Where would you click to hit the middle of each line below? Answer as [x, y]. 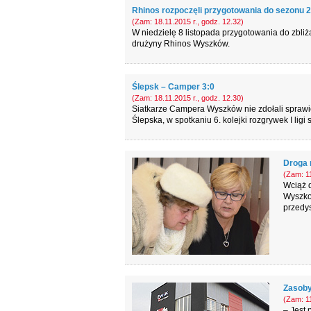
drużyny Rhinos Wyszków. [180, 44]
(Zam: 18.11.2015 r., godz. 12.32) [187, 22]
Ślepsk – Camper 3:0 [173, 87]
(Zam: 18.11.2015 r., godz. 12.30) [187, 98]
